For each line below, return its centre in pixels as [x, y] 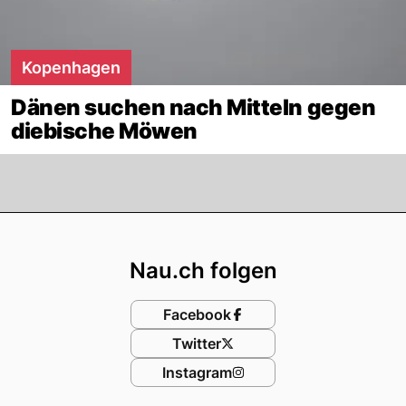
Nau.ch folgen [203, 270]
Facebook [197, 314]
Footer [247, 229]
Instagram [197, 372]
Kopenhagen [71, 67]
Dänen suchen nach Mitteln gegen [193, 107]
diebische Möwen [104, 130]
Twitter [197, 343]
